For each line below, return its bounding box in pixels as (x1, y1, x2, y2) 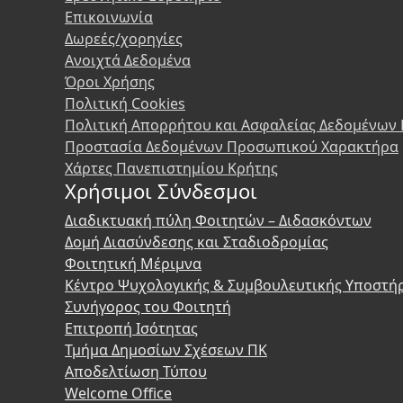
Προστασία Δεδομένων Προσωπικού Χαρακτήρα (65, 137, 399, 157)
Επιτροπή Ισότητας (65, 318, 198, 338)
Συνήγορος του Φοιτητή (65, 297, 231, 317)
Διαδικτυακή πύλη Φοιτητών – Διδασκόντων (65, 210, 372, 230)
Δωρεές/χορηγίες (65, 29, 183, 49)
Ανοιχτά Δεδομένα (65, 50, 191, 70)
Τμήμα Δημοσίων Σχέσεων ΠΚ (65, 340, 267, 360)
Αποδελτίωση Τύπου (65, 362, 207, 381)
